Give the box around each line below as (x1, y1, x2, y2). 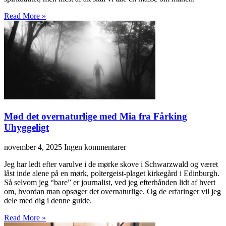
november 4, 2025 (4, 142, 64, 151)
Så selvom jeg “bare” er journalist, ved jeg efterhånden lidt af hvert (4, 178, 215, 187)
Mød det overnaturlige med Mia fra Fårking (4, 110, 187, 122)
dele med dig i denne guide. (4, 196, 92, 205)
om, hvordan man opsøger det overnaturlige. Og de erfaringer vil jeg (4, 187, 221, 196)
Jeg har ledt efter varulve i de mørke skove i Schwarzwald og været (4, 159, 218, 168)
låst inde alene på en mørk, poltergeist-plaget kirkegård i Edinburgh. (4, 168, 219, 178)
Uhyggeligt (4, 122, 49, 133)
